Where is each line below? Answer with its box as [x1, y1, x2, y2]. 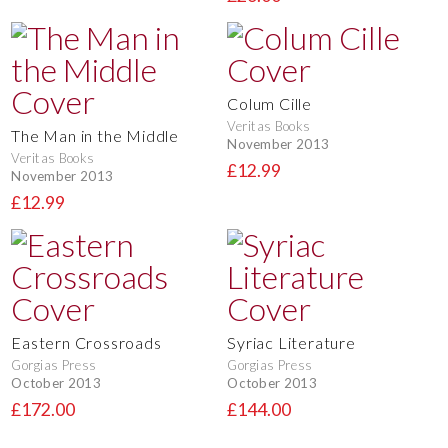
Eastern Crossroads [11, 332, 162, 352]
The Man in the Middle [11, 125, 179, 145]
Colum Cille [227, 93, 312, 113]
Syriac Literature [227, 332, 356, 352]
